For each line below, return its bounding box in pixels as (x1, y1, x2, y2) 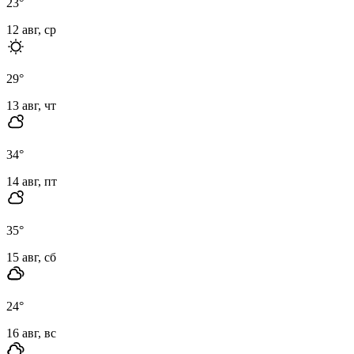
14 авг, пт (6, 174, 57, 188)
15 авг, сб (6, 250, 56, 264)
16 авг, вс (6, 326, 56, 340)
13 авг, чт (6, 98, 56, 112)
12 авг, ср (6, 22, 56, 36)
